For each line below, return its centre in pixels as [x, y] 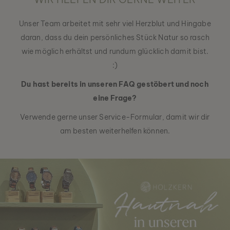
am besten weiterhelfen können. [115, 131]
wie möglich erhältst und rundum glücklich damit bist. [115, 52]
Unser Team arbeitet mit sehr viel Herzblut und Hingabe [115, 24]
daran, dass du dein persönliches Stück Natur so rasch [115, 38]
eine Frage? [115, 98]
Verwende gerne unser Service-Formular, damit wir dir [115, 117]
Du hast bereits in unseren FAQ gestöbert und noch [115, 84]
